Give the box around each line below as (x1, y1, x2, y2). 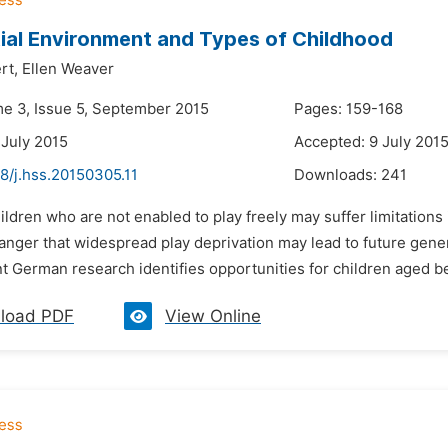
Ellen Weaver (22, 60, 114, 78)
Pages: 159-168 (294, 100, 403, 118)
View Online (165, 306, 261, 326)
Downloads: (294, 166, 381, 184)
